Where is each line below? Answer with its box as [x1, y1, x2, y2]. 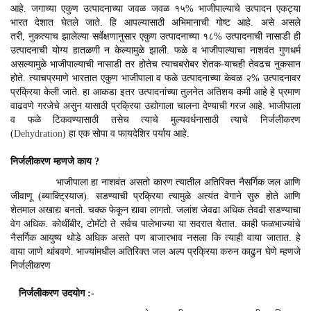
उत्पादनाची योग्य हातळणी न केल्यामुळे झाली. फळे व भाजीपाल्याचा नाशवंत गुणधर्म [10, 44, 301, 56]
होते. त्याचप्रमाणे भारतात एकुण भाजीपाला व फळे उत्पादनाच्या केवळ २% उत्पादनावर [10, 72, 301, 83]
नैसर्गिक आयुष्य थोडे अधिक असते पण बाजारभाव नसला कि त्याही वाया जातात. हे [10, 232, 301, 243]
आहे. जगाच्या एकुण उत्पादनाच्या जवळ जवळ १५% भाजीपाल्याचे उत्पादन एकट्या [10, 3, 301, 14]
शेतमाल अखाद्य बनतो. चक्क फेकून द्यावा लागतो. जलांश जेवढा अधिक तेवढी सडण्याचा [10, 204, 301, 215]
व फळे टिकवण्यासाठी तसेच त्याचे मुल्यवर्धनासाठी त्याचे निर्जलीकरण [10, 114, 301, 125]
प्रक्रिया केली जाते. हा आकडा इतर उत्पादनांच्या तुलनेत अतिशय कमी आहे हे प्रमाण [10, 86, 301, 97]
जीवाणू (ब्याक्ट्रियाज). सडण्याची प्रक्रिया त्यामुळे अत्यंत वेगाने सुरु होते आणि [10, 190, 301, 201]
